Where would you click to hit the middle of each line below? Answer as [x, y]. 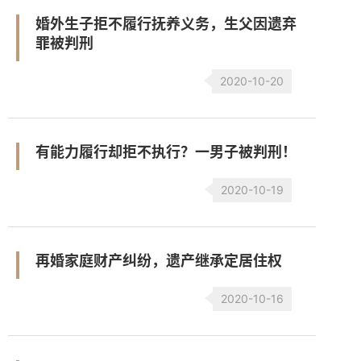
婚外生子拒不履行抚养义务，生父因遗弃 [166, 24]
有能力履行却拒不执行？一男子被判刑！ [166, 152]
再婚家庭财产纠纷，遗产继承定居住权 [159, 261]
